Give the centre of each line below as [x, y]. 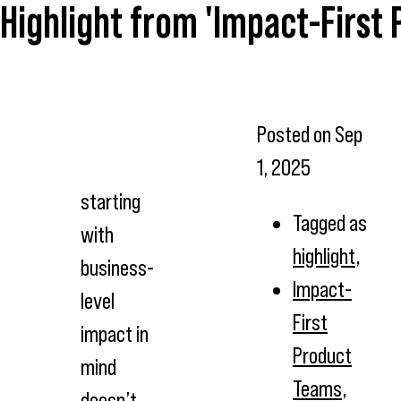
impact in [115, 333]
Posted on [296, 134]
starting [111, 201]
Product [322, 355]
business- [117, 267]
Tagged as [330, 222]
